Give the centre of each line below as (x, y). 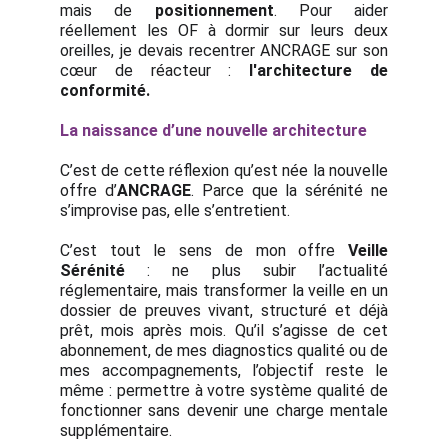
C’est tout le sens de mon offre (204, 250)
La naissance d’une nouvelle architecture (213, 130)
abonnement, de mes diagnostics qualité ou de (224, 350)
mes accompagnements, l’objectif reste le (224, 370)
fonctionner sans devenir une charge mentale (224, 410)
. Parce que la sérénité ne (289, 190)
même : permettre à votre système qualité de (224, 390)
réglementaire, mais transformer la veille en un (224, 290)
